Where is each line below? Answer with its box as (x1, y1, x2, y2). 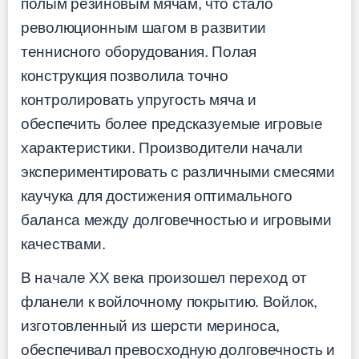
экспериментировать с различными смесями (21, 163, 335, 180)
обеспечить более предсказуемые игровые (21, 115, 323, 132)
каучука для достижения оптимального (21, 187, 292, 204)
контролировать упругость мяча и (21, 91, 256, 108)
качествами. (21, 235, 106, 252)
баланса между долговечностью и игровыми (21, 211, 332, 228)
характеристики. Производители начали (21, 139, 303, 156)
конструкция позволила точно (21, 67, 228, 84)
